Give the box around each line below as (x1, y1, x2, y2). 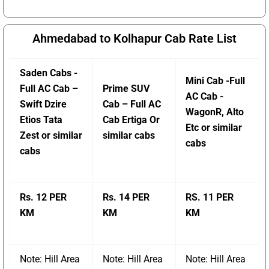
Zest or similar (20, 130, 82, 142)
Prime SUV (103, 83, 150, 95)
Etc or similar (186, 122, 242, 134)
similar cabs (103, 130, 155, 142)
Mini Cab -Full (186, 75, 245, 87)
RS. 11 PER (186, 192, 234, 204)
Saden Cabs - (20, 67, 77, 79)
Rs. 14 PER (103, 192, 150, 204)
